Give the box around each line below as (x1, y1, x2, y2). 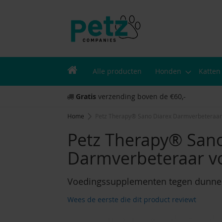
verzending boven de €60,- (96, 92, 186, 102)
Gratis (76, 92, 96, 102)
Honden (155, 66, 181, 76)
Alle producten (93, 66, 142, 76)
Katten (199, 66, 221, 76)
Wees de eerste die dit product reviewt (67, 195, 196, 205)
